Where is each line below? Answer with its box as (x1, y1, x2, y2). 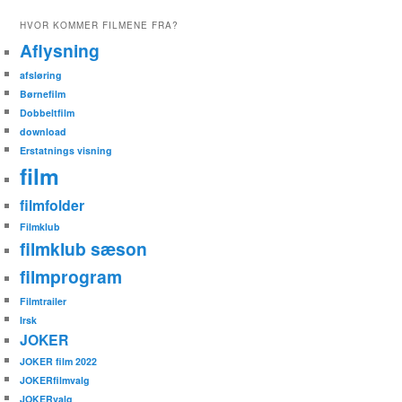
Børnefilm (20, 87, 66, 101)
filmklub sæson (20, 236, 148, 262)
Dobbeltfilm (20, 106, 75, 120)
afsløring (20, 68, 63, 83)
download (20, 125, 67, 139)
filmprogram (20, 264, 123, 290)
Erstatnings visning (20, 144, 113, 158)
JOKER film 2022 (20, 354, 98, 369)
